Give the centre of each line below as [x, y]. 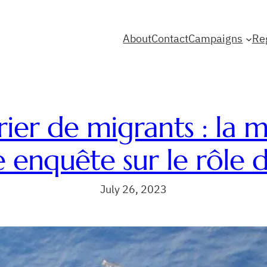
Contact [170, 38]
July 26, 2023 [133, 189]
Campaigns [216, 38]
